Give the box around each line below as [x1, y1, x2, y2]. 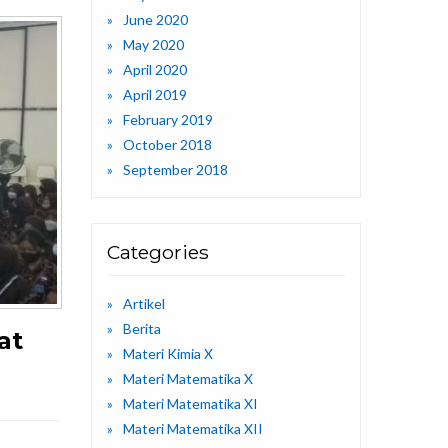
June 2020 [123, 11, 188, 29]
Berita [123, 320, 161, 338]
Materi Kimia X [123, 345, 213, 363]
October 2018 [123, 136, 212, 154]
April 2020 [123, 61, 187, 79]
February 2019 [123, 111, 213, 129]
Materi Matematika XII [123, 420, 263, 438]
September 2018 [123, 161, 228, 179]
